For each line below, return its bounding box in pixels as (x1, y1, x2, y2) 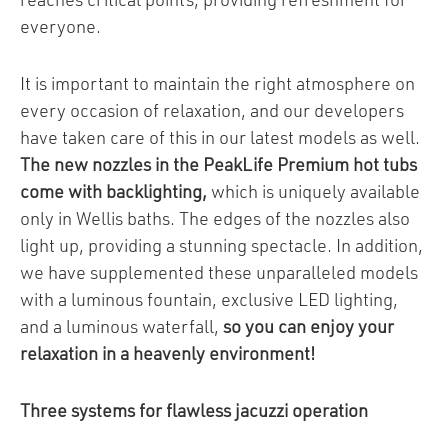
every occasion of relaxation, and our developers (20, 102, 404, 121)
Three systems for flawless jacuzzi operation (20, 402, 368, 421)
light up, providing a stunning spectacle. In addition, (20, 237, 423, 256)
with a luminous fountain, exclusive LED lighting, (20, 291, 398, 310)
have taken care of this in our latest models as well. (20, 129, 420, 148)
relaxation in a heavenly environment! (20, 345, 315, 364)
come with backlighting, (20, 183, 207, 202)
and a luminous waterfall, (20, 318, 223, 337)
